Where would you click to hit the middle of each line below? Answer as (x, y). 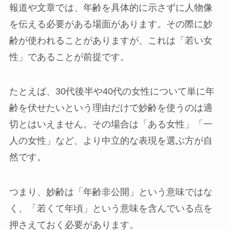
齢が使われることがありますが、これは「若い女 (111, 40)
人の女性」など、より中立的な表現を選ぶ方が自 (111, 141)
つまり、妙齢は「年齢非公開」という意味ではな (111, 192)
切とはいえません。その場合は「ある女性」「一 (111, 124)
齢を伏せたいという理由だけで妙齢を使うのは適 (111, 108)
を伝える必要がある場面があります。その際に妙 (111, 24)
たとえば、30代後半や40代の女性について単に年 (112, 92)
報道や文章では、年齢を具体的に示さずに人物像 (111, 7)
